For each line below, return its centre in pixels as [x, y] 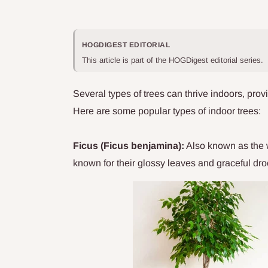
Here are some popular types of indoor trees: [167, 111]
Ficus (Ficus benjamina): [129, 146]
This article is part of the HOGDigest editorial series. [174, 60]
